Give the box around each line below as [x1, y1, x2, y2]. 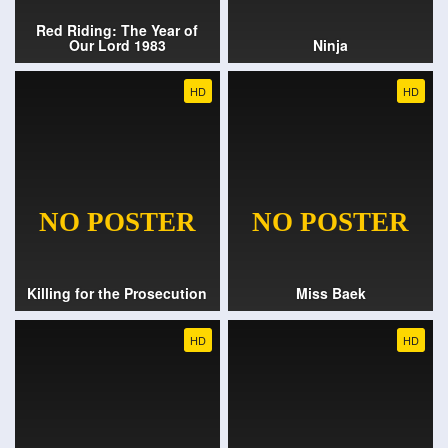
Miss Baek [295, 283, 366, 304]
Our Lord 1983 [68, 34, 166, 55]
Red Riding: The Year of [36, 19, 199, 40]
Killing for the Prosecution [27, 283, 208, 304]
